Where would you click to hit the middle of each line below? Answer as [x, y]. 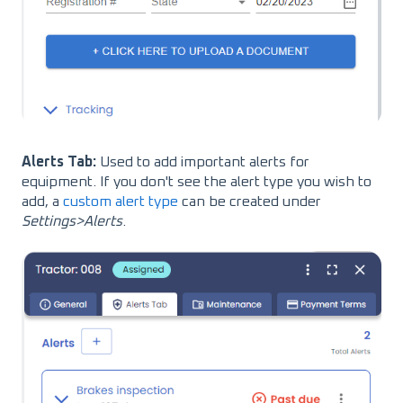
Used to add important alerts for [205, 161]
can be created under [250, 201]
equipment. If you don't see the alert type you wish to [197, 181]
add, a [42, 201]
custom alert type [121, 201]
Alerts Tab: [61, 161]
